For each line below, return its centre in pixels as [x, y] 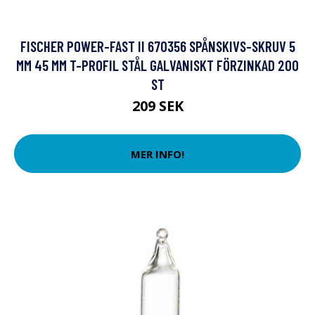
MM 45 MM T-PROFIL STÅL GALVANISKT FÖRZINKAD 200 [157, 65]
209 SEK [157, 106]
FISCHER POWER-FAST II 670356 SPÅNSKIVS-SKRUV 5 [157, 46]
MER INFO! [157, 154]
